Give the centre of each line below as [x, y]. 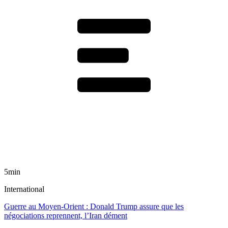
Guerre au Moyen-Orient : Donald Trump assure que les [94, 206]
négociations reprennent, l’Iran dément [66, 215]
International [24, 189]
